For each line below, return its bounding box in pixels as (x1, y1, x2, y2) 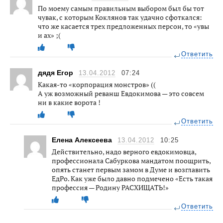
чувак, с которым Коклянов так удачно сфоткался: (38, 12, 202, 22)
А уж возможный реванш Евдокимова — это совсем (38, 88, 204, 98)
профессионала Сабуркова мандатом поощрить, (52, 155, 211, 165)
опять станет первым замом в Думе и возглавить (52, 164, 210, 174)
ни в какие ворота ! (38, 97, 101, 107)
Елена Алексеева (52, 135, 114, 144)
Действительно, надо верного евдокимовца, (52, 146, 196, 156)
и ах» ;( (38, 30, 61, 40)
